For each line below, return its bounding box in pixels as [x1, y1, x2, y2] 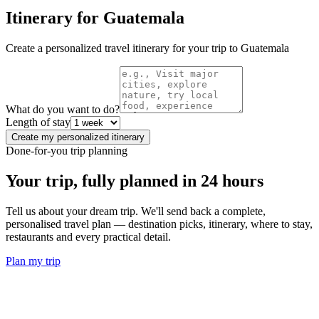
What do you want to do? [6, 103, 120, 115]
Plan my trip [6, 254, 61, 267]
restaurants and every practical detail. [6, 230, 171, 243]
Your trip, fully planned [6, 171, 178, 190]
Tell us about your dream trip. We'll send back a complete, [6, 204, 266, 217]
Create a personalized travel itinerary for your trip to [6, 41, 241, 54]
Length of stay [6, 115, 70, 128]
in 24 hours [182, 171, 263, 190]
